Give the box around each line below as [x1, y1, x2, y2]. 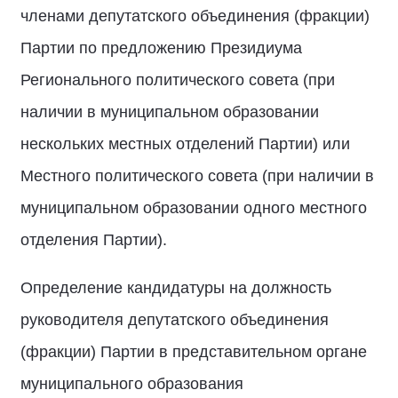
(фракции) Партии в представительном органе [20, 343, 367, 361]
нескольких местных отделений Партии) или [20, 135, 350, 153]
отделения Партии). [20, 231, 167, 249]
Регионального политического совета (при [20, 71, 335, 89]
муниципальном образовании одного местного [20, 199, 367, 217]
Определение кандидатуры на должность [20, 279, 331, 297]
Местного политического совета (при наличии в [20, 167, 374, 185]
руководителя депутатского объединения [20, 311, 329, 329]
